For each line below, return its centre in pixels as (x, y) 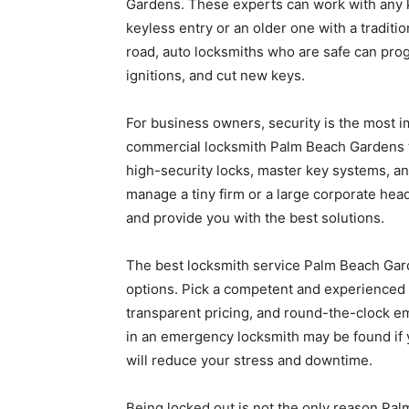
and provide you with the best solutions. (255, 218)
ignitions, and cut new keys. (215, 75)
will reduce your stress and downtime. (249, 360)
